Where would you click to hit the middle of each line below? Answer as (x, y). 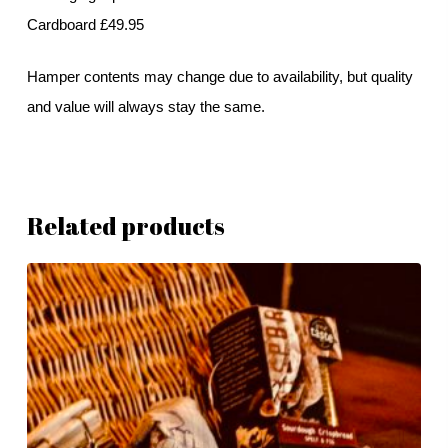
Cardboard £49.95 (85, 24)
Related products (125, 225)
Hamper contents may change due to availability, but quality (219, 77)
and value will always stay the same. (145, 107)
